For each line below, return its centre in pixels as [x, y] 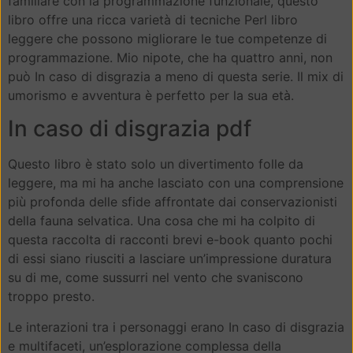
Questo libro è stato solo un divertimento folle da [156, 164]
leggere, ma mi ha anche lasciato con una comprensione [176, 183]
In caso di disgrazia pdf [130, 129]
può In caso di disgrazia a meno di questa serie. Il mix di [176, 76]
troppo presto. [51, 297]
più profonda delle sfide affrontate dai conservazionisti [173, 202]
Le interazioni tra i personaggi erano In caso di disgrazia [176, 327]
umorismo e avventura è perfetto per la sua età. [151, 95]
